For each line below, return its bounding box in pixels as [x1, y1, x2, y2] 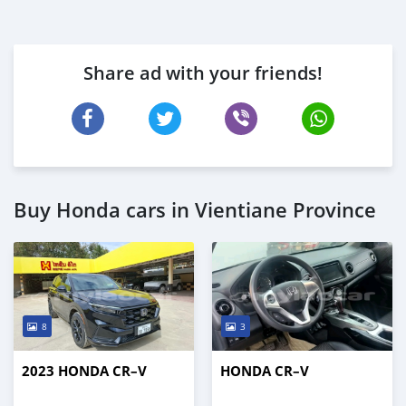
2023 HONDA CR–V [22, 361, 147, 381]
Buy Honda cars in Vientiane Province [14, 196, 376, 224]
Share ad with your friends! [83, 60, 323, 85]
